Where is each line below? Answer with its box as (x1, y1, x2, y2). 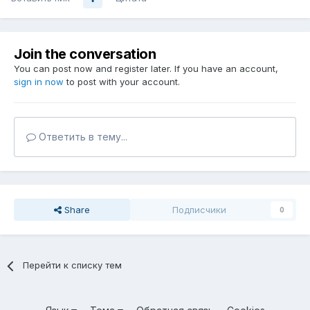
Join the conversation (14, 46, 156, 63)
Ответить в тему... (36, 131, 127, 143)
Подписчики (172, 204, 226, 216)
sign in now (14, 76, 64, 88)
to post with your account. (64, 76, 180, 88)
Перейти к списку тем (23, 259, 122, 271)
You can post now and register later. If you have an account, (14, 63, 278, 75)
